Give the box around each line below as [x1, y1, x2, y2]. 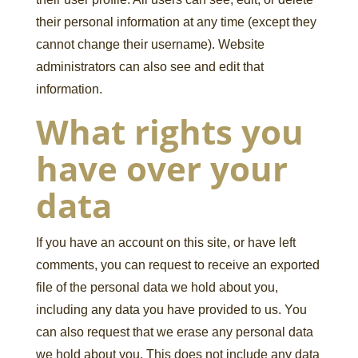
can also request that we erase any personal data [35, 325, 313, 339]
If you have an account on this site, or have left [35, 236, 296, 249]
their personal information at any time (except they [35, 15, 316, 29]
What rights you [35, 109, 304, 154]
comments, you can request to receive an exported [35, 258, 320, 272]
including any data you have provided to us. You [35, 303, 307, 316]
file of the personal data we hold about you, [35, 280, 278, 294]
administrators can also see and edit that [35, 60, 264, 74]
